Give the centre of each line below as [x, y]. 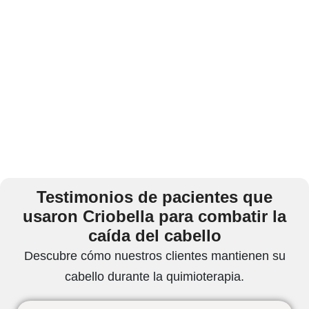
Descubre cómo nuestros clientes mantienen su [154, 256]
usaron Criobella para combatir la [154, 216]
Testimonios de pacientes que [154, 197]
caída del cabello [154, 235]
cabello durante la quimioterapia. [154, 276]
